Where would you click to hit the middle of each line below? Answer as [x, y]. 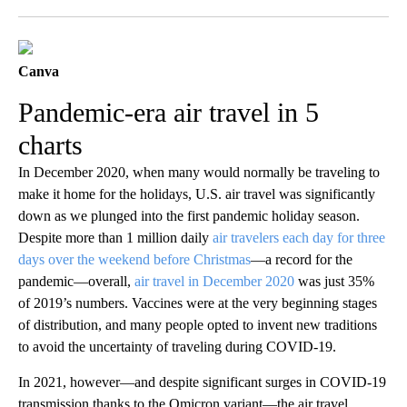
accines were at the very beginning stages [259, 303]
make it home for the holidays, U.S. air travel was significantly [197, 194]
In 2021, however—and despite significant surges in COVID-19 [202, 382]
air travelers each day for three [299, 238]
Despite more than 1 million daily [115, 238]
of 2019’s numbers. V [79, 303]
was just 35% [334, 282]
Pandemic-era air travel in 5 [169, 113]
